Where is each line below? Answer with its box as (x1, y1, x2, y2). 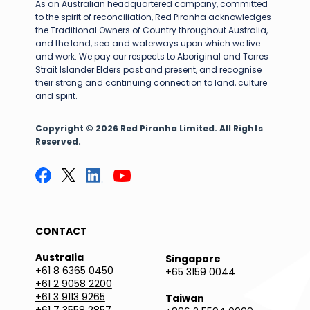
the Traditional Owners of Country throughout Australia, (35, 24, 268, 36)
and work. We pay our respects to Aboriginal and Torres (35, 50, 268, 62)
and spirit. (35, 89, 77, 102)
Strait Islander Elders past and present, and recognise (35, 63, 262, 75)
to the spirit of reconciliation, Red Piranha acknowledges (35, 10, 271, 23)
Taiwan (165, 291, 204, 305)
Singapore (165, 251, 221, 266)
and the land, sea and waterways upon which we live (35, 37, 260, 49)
